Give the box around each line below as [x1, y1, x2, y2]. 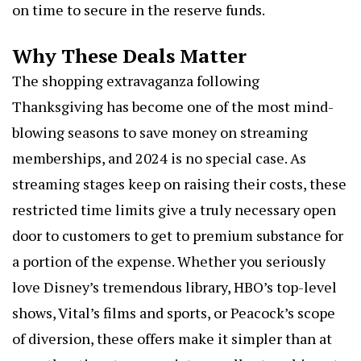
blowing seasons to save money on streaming [12, 122, 308, 142]
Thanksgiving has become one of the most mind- [12, 96, 334, 116]
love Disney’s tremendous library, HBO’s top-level [12, 276, 337, 297]
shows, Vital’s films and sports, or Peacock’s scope [12, 302, 335, 322]
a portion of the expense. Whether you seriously [12, 251, 326, 271]
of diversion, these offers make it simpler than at [12, 328, 332, 348]
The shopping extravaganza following [12, 70, 259, 90]
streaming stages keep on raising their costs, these [12, 173, 346, 193]
